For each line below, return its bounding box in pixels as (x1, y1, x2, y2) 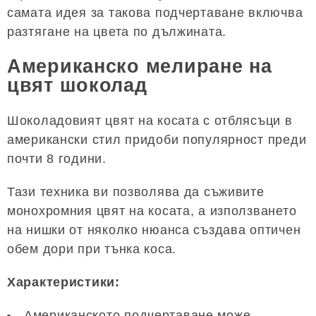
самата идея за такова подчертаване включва (7, 6, 303, 20)
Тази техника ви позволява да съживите (7, 184, 265, 199)
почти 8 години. (7, 151, 107, 166)
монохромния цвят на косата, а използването (7, 203, 297, 218)
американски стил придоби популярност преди (7, 132, 307, 147)
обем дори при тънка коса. (7, 241, 177, 256)
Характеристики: (7, 274, 120, 289)
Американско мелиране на (7, 56, 272, 78)
